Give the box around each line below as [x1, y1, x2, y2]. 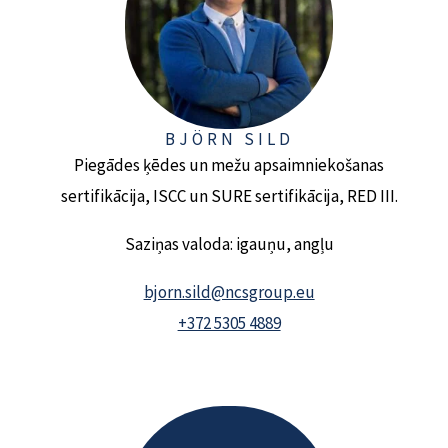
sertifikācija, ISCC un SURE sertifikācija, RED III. [60, 184, 398, 207]
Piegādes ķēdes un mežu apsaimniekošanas [74, 153, 385, 176]
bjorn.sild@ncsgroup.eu [143, 280, 315, 303]
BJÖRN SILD [164, 127, 294, 150]
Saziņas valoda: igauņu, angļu [124, 232, 334, 255]
